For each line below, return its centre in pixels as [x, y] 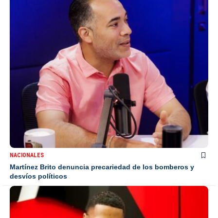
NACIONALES [27, 155]
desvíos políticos [38, 176]
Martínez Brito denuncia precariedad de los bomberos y [102, 167]
